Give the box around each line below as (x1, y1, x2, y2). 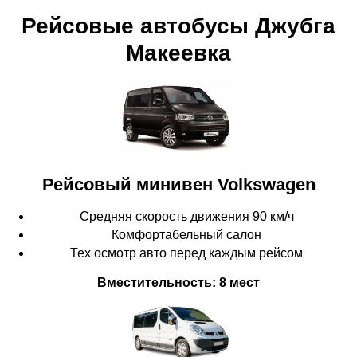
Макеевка (126, 41, 231, 66)
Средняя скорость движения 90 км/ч (79, 209, 294, 223)
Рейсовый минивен (41, 174, 218, 194)
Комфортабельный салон (112, 227, 261, 241)
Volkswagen (217, 174, 316, 194)
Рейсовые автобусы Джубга (22, 14, 335, 39)
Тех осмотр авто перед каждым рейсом (70, 245, 303, 260)
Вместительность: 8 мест (97, 275, 260, 289)
